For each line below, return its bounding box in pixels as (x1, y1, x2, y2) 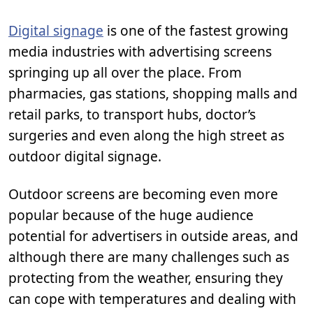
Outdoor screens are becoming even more (8, 184, 278, 203)
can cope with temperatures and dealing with (8, 289, 296, 308)
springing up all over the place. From (8, 63, 242, 82)
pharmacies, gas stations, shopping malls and (8, 84, 298, 103)
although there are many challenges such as (8, 247, 289, 266)
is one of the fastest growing (103, 21, 289, 40)
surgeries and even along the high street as (8, 126, 284, 145)
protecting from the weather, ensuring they (8, 268, 283, 287)
